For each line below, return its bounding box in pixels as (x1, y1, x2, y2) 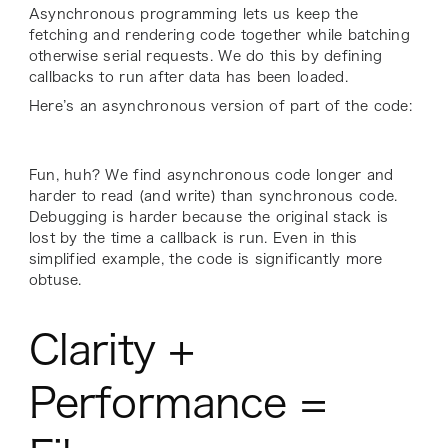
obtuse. (28, 272, 82, 287)
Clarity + (28, 328, 195, 370)
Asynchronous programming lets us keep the (28, 6, 359, 21)
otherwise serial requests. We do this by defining (28, 48, 383, 63)
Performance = (28, 381, 326, 423)
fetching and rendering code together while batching (28, 27, 410, 42)
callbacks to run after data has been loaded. (28, 69, 348, 84)
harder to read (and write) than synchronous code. (28, 188, 398, 203)
